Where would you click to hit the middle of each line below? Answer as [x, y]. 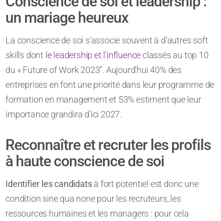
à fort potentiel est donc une [146, 184]
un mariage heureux [67, 18]
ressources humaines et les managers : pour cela [97, 214]
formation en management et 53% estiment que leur [103, 100]
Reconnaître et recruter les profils [108, 145]
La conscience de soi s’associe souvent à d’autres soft [107, 40]
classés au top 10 [175, 55]
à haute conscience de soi [85, 161]
